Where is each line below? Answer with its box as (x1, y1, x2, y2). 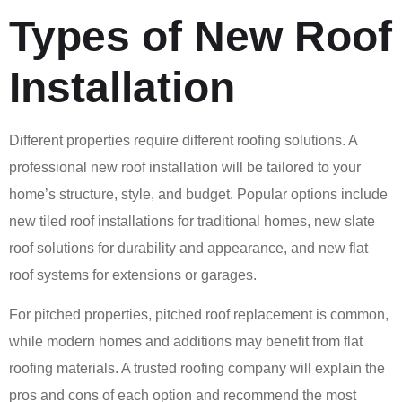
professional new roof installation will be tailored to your (9, 159, 361, 175)
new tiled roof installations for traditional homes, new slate (9, 213, 375, 229)
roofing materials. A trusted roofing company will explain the (9, 361, 385, 377)
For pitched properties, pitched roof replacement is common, (9, 307, 389, 323)
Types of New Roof (9, 12, 392, 60)
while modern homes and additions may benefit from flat (9, 334, 363, 350)
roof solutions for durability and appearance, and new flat (9, 240, 368, 256)
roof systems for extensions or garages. (9, 267, 257, 283)
